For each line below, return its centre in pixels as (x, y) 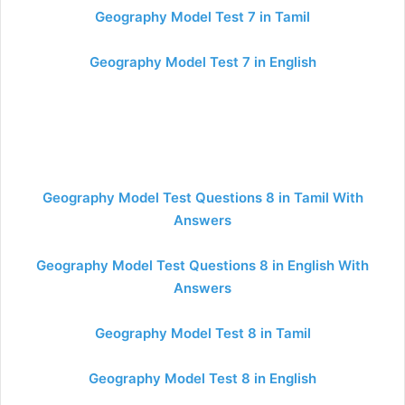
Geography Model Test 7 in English (202, 62)
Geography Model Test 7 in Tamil (202, 17)
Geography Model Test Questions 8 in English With (202, 265)
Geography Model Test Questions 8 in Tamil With (202, 198)
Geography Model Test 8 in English (202, 378)
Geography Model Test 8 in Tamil (202, 333)
